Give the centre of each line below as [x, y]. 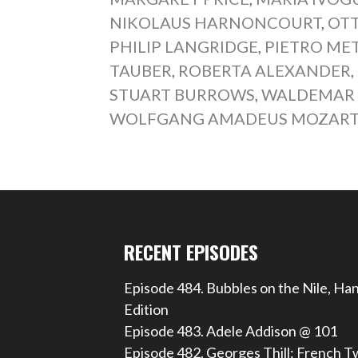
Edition [146, 309]
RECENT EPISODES [191, 251]
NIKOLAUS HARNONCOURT [216, 22]
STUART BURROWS [183, 94]
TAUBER [141, 70]
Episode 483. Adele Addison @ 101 [230, 330]
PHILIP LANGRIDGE [184, 46]
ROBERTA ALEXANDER [265, 70]
